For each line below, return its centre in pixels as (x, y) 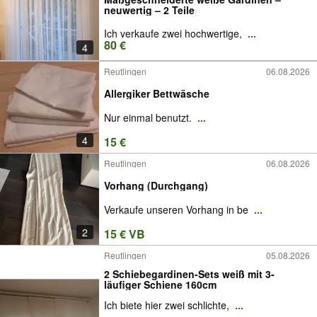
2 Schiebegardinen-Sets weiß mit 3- (189, 273)
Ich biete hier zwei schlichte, (168, 305)
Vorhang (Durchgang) (156, 185)
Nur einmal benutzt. (149, 118)
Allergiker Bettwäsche (157, 93)
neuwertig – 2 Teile (149, 10)
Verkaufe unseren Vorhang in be (178, 210)
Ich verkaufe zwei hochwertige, (174, 33)
